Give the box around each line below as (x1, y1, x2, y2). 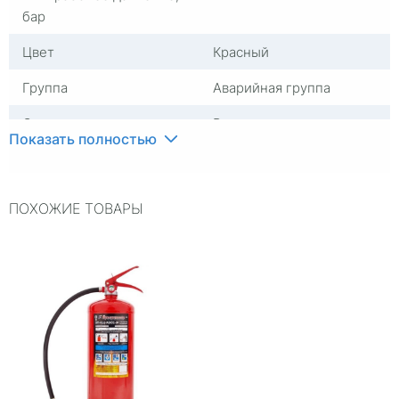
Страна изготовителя (22, 114, 160, 132)
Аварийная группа (213, 78, 330, 96)
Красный (213, 43, 269, 61)
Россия (213, 114, 258, 132)
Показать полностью (9, 129, 157, 148)
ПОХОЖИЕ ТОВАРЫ (9, 199, 143, 217)
